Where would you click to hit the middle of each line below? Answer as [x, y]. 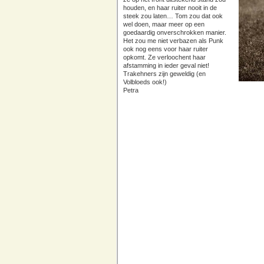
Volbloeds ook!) [145, 82]
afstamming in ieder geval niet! [166, 65]
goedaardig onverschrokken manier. [175, 32]
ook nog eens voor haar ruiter [166, 49]
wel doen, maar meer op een [164, 24]
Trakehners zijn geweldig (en [164, 74]
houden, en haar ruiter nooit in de [170, 8]
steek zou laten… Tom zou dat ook [173, 16]
